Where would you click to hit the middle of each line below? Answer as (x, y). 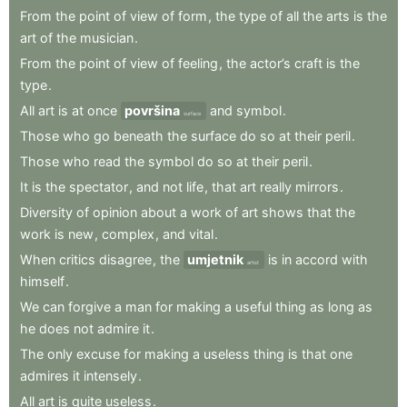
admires (45, 375)
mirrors (317, 186)
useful (253, 306)
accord (317, 259)
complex (128, 233)
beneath (139, 135)
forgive (89, 306)
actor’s (270, 63)
